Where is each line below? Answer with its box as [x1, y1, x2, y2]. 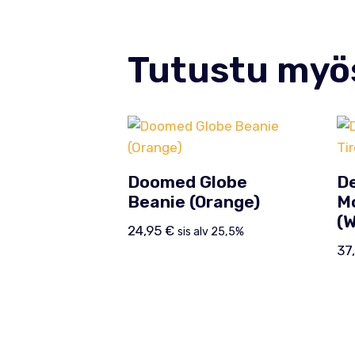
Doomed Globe [127, 172, 247, 192]
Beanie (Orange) [127, 192, 260, 212]
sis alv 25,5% [177, 224, 244, 239]
